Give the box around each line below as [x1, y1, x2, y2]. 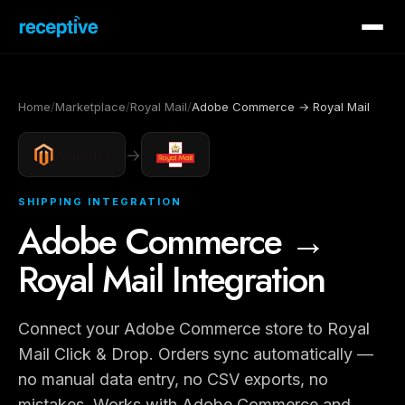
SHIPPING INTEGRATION [18, 195, 182, 208]
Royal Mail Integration [18, 253, 325, 306]
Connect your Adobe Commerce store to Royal [18, 319, 370, 338]
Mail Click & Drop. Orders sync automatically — [18, 344, 373, 363]
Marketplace [55, 99, 126, 114]
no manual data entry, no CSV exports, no [18, 370, 328, 389]
